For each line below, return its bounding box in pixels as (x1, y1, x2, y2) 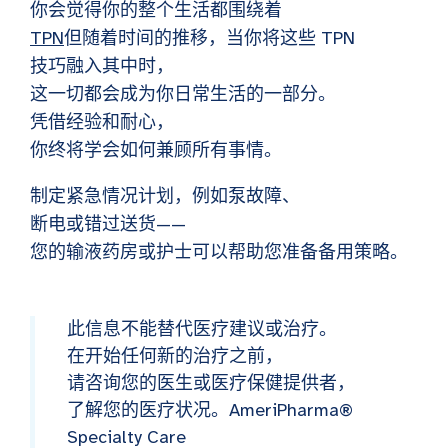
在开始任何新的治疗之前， (67, 345, 283, 368)
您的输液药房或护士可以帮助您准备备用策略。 (30, 241, 408, 264)
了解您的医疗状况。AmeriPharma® (67, 399, 353, 422)
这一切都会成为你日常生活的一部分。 (30, 83, 336, 106)
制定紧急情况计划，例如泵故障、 (30, 185, 300, 208)
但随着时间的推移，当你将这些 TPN (64, 27, 355, 50)
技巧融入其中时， (30, 55, 174, 78)
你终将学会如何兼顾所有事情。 (30, 139, 282, 162)
